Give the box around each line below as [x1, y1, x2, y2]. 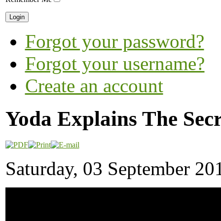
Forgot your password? [25, 31, 204, 52]
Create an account [25, 75, 163, 96]
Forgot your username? [25, 53, 205, 74]
